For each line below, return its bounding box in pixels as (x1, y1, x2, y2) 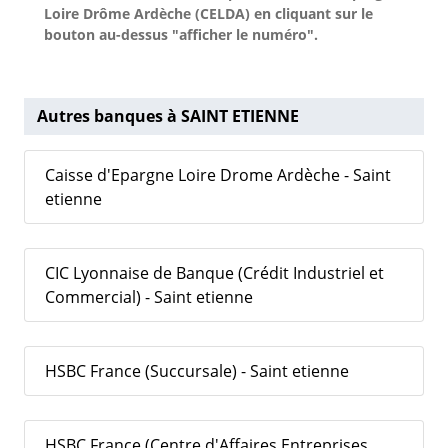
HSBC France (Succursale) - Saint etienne (45, 360, 349, 383)
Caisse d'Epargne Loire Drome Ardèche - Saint (45, 164, 391, 187)
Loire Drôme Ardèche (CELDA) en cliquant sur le (44, 4, 373, 24)
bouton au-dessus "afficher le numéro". (44, 25, 318, 45)
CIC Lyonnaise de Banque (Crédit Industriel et (45, 262, 384, 285)
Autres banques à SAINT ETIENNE (37, 105, 299, 128)
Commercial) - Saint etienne (45, 286, 253, 309)
